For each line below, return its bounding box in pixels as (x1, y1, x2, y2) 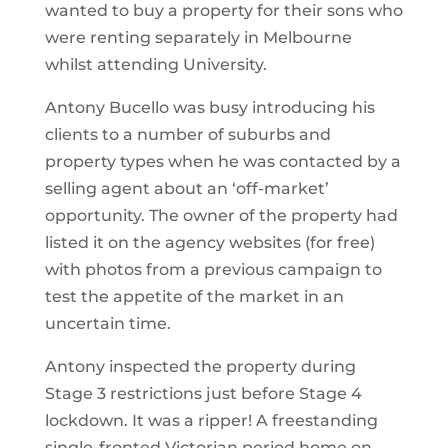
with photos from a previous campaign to (44, 260, 382, 280)
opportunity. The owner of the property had (44, 206, 398, 226)
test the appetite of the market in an (44, 287, 344, 307)
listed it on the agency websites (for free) (44, 233, 375, 253)
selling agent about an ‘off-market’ (44, 179, 329, 199)
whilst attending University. (44, 55, 267, 75)
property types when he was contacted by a (44, 152, 401, 172)
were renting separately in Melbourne (44, 28, 352, 48)
